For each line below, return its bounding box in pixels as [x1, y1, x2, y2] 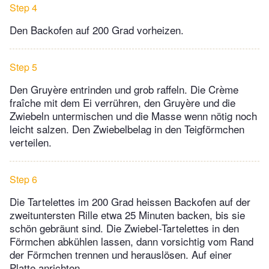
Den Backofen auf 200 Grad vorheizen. [10, 22, 184, 38]
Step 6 [10, 172, 37, 187]
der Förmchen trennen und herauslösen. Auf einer [10, 247, 232, 262]
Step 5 [10, 60, 37, 74]
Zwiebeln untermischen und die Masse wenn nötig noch [10, 108, 257, 124]
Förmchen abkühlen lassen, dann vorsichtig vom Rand [10, 234, 253, 249]
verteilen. [10, 134, 52, 150]
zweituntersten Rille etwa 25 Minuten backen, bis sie [10, 207, 245, 223]
